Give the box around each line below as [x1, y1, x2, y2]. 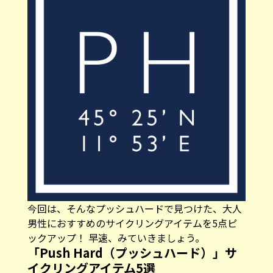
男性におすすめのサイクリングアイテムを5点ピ [27, 215, 237, 230]
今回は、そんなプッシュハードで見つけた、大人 [27, 200, 242, 216]
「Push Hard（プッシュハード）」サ [27, 243, 237, 261]
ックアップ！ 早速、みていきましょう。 [27, 230, 205, 245]
